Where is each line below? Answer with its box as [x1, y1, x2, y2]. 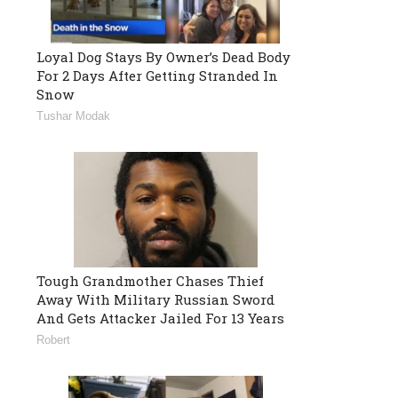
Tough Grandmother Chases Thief [36, 271, 264, 290]
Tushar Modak [36, 108, 110, 123]
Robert [36, 332, 70, 346]
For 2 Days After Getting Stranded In [36, 66, 278, 84]
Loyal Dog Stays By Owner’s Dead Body [36, 47, 291, 66]
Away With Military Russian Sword [36, 290, 275, 308]
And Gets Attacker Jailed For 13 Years [36, 308, 284, 327]
